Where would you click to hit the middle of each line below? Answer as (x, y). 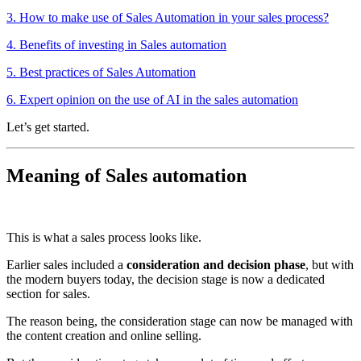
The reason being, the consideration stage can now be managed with (180, 322)
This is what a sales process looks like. (104, 238)
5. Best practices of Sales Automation (101, 73)
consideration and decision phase (216, 265)
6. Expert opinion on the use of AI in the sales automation (152, 100)
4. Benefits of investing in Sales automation (116, 45)
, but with (330, 265)
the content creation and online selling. (106, 336)
